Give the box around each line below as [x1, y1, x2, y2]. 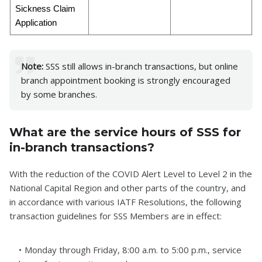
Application [15, 18, 57, 27]
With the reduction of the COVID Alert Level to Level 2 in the [9, 168, 252, 180]
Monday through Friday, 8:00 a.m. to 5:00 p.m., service [25, 244, 242, 256]
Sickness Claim [15, 4, 75, 13]
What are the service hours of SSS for [9, 125, 241, 139]
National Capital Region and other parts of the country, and [9, 182, 246, 194]
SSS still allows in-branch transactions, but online [46, 60, 238, 72]
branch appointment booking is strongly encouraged [21, 74, 230, 86]
